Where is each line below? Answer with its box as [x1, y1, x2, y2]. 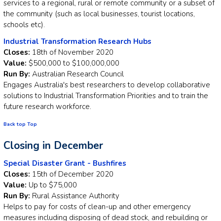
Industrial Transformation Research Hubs [3, 37, 151, 47]
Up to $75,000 [27, 180, 77, 190]
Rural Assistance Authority [30, 190, 119, 201]
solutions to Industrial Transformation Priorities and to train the [3, 91, 208, 101]
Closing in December [3, 139, 103, 153]
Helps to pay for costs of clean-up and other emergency [3, 201, 191, 212]
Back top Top [3, 121, 37, 128]
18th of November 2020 [30, 47, 113, 58]
